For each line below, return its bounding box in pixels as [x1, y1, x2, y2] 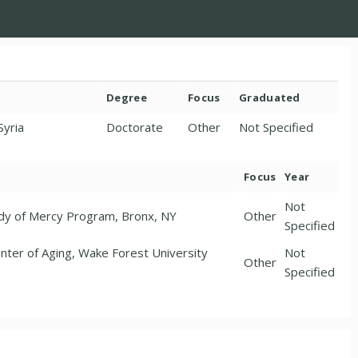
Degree [106, 90, 147, 105]
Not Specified [239, 119, 313, 135]
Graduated [239, 90, 300, 105]
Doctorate [106, 119, 163, 135]
